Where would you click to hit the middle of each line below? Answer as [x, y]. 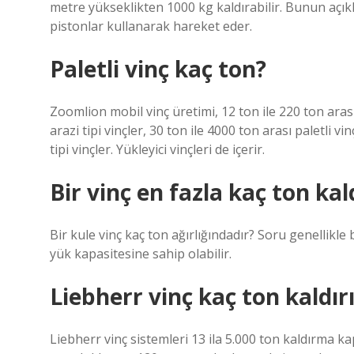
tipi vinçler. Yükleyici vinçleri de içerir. [157, 149]
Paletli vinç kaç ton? [158, 69]
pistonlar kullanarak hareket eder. [151, 26]
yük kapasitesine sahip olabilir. [141, 254]
